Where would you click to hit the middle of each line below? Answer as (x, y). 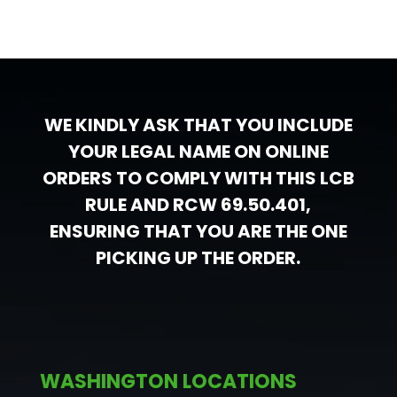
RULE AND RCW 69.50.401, (198, 205)
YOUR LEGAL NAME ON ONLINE (198, 152)
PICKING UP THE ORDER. (198, 258)
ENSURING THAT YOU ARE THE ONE (198, 232)
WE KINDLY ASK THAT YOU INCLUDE (198, 125)
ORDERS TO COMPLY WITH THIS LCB (198, 179)
